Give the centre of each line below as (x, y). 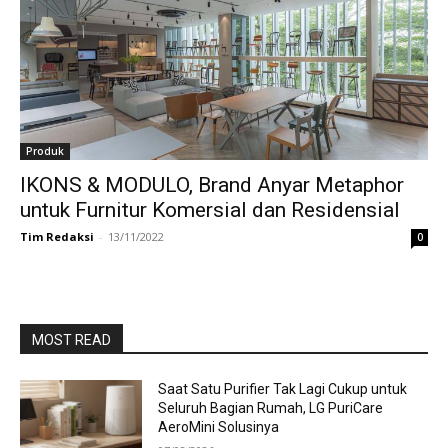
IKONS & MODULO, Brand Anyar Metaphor (212, 185)
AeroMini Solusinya (219, 427)
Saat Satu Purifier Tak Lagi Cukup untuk (283, 389)
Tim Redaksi (57, 236)
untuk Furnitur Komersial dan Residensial (210, 210)
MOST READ (71, 340)
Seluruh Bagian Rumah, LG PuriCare (271, 408)
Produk (45, 151)
